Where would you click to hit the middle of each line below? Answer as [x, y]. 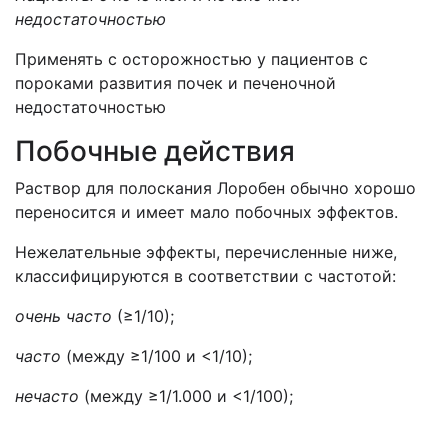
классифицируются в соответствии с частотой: [205, 276]
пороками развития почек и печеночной [175, 83]
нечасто [47, 396]
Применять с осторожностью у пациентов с [191, 59]
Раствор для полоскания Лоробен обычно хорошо [215, 188]
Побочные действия [155, 151]
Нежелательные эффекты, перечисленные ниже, [206, 252]
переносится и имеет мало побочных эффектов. [206, 212]
